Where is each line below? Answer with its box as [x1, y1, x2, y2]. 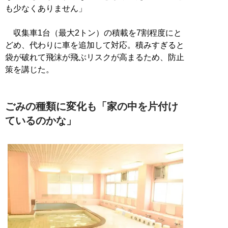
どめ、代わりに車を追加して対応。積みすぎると [5, 40, 184, 49]
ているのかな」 [5, 115, 76, 126]
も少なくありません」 [5, 4, 87, 13]
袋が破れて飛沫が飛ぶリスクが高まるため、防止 [5, 52, 184, 62]
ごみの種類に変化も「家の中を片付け [5, 100, 178, 112]
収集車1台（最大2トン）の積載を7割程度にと [5, 28, 182, 37]
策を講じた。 [5, 65, 54, 74]
